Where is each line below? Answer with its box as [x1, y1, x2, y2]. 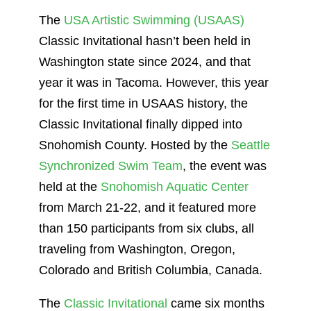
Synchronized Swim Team [39, 158, 183, 173]
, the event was [183, 158, 267, 173]
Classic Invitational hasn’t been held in [39, 33, 251, 48]
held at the [39, 179, 101, 194]
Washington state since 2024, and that [39, 54, 251, 69]
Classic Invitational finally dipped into [39, 117, 242, 131]
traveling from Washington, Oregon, [39, 242, 235, 256]
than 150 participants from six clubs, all [39, 221, 254, 235]
